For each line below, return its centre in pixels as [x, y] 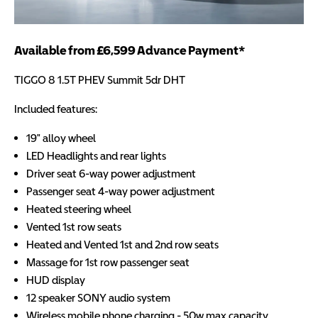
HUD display [56, 280]
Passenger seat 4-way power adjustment [121, 191]
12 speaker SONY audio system [98, 298]
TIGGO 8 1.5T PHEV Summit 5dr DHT [100, 80]
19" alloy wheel [61, 138]
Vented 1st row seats [74, 227]
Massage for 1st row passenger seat [108, 262]
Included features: [56, 109]
